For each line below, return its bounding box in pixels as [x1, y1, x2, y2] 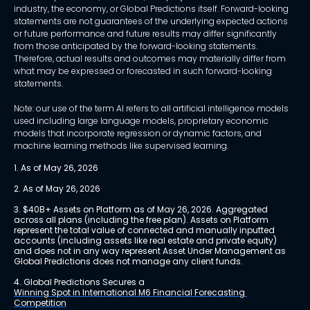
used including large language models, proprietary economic [14, 115, 268, 127]
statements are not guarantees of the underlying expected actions [14, 15, 288, 28]
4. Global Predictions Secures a [14, 276, 147, 289]
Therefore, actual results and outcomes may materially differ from [14, 53, 286, 65]
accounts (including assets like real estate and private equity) [14, 235, 279, 247]
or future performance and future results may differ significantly [14, 28, 277, 40]
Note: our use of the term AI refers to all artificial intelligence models [14, 102, 289, 115]
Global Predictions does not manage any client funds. [14, 255, 243, 268]
